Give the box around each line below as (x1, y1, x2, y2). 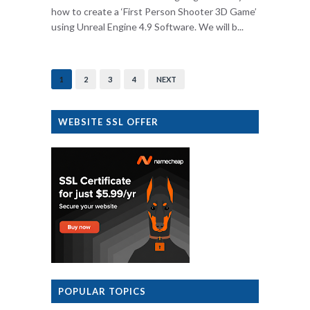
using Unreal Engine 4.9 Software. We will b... (51, 21, 244, 33)
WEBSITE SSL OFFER (58, 116, 158, 127)
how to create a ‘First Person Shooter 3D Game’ (51, 6, 257, 17)
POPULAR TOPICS (58, 286, 146, 297)
